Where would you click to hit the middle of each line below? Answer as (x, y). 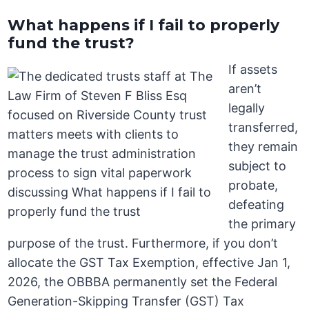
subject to (258, 166)
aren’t (245, 89)
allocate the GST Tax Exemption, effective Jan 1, (149, 263)
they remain (263, 147)
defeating (257, 205)
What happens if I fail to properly (144, 26)
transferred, (263, 128)
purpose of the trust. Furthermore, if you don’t (143, 243)
